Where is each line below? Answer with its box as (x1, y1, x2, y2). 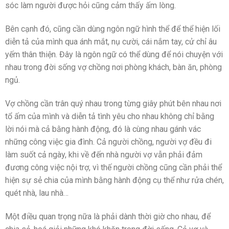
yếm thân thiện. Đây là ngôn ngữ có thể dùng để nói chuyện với (5, 49, 223, 59)
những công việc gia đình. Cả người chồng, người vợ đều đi (5, 136, 212, 147)
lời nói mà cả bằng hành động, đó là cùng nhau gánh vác (5, 124, 201, 134)
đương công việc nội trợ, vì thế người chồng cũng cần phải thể (5, 162, 222, 172)
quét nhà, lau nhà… (5, 188, 68, 198)
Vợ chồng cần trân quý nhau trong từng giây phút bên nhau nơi (5, 98, 221, 108)
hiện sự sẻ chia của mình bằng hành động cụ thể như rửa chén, (5, 175, 224, 185)
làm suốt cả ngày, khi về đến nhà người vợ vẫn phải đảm (5, 149, 202, 159)
